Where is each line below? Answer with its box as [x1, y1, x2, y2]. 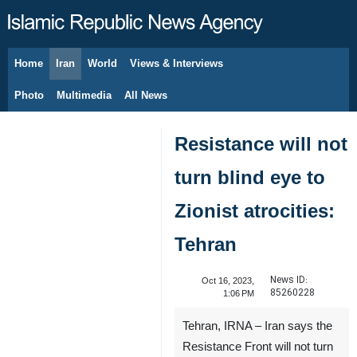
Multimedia [57, 89, 112, 101]
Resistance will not [175, 133, 347, 155]
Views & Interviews [130, 57, 223, 69]
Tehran [175, 233, 237, 255]
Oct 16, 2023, [201, 276, 254, 285]
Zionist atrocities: [175, 200, 335, 222]
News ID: [269, 273, 308, 288]
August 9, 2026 [40, 67, 98, 76]
